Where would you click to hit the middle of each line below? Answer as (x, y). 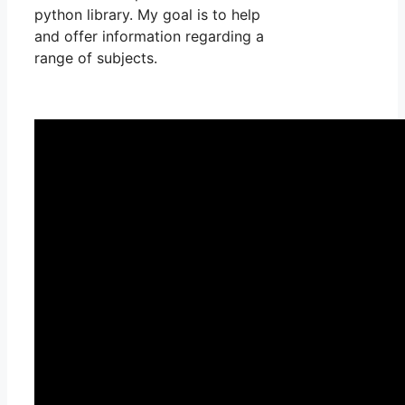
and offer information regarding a (149, 36)
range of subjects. (96, 57)
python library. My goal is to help (147, 14)
